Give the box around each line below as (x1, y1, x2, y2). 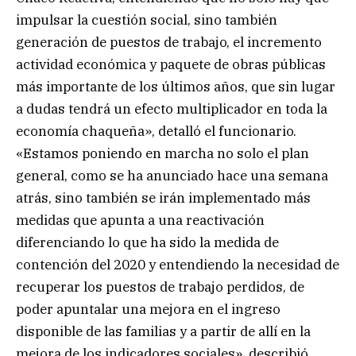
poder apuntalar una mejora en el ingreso (16, 300, 281, 318)
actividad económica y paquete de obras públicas (16, 55, 326, 73)
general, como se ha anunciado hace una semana (16, 166, 328, 184)
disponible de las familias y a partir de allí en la (16, 322, 311, 340)
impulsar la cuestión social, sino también (16, 10, 277, 29)
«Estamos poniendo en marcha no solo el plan (16, 144, 309, 162)
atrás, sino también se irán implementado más (16, 188, 311, 207)
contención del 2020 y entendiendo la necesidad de (16, 255, 339, 273)
